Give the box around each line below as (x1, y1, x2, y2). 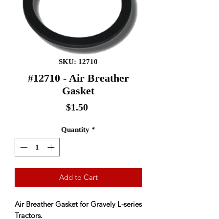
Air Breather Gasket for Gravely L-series (15, 199, 142, 209)
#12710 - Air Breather (27, 71, 129, 84)
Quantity (61, 125, 89, 133)
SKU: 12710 (59, 57, 98, 66)
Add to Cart (59, 173, 98, 182)
